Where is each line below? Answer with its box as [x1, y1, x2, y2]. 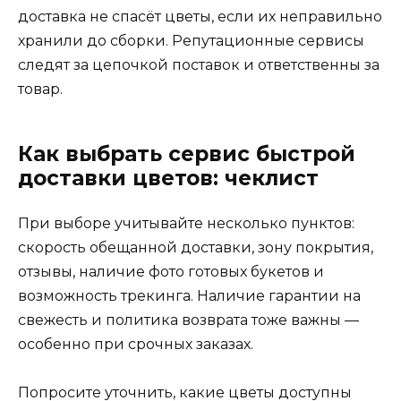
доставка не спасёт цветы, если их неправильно [18, 7, 382, 25]
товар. [18, 80, 63, 98]
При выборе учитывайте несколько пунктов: [18, 214, 354, 232]
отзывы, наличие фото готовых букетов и [18, 262, 324, 280]
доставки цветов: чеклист [18, 165, 319, 191]
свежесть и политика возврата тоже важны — [18, 311, 359, 328]
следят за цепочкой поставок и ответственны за [18, 55, 380, 73]
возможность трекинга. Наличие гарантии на [18, 286, 361, 304]
